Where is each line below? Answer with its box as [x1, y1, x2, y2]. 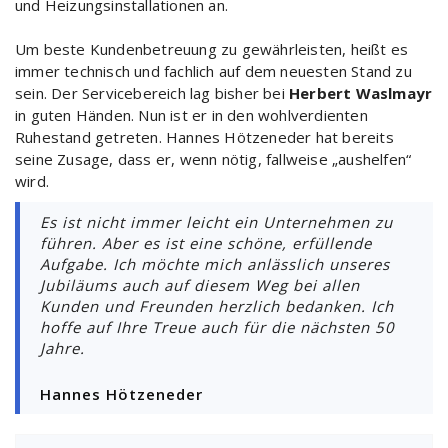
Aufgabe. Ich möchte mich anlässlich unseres [40, 253, 390, 274]
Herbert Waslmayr [289, 82, 433, 103]
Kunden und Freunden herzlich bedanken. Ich [40, 295, 394, 316]
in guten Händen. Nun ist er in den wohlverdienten [15, 104, 368, 125]
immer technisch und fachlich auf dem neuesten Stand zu [15, 60, 412, 81]
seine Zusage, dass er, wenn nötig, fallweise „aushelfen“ [15, 148, 412, 169]
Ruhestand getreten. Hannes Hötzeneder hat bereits [15, 126, 394, 147]
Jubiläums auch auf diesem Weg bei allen [40, 274, 360, 295]
